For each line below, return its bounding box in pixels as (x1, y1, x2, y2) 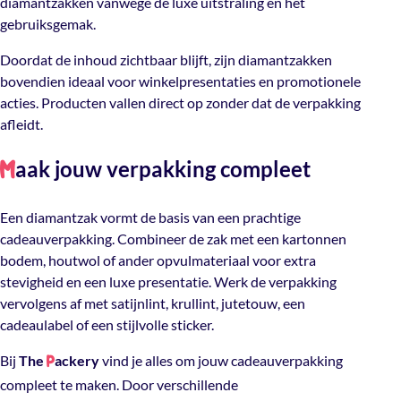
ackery (55, 351, 99, 369)
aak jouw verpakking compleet (15, 155, 311, 182)
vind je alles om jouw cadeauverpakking (99, 351, 343, 369)
